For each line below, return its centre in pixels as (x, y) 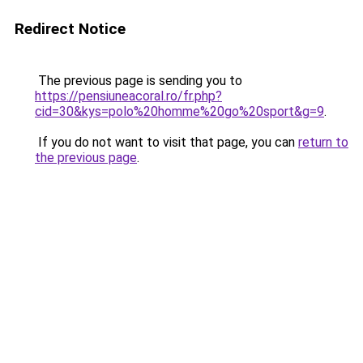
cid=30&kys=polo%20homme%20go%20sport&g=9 (179, 111)
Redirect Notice (70, 29)
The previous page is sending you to (139, 81)
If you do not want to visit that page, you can (167, 142)
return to (323, 142)
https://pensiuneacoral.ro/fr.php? (128, 96)
